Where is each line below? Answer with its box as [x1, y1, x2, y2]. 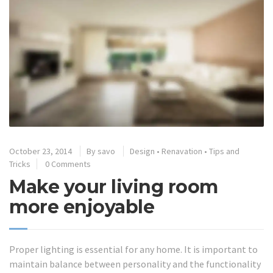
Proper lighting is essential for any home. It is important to [9, 243, 258, 255]
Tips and [209, 145, 239, 157]
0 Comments [45, 158, 91, 169]
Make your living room [9, 175, 218, 198]
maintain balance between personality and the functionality [9, 257, 261, 270]
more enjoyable [9, 195, 154, 218]
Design [130, 145, 155, 157]
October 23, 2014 [9, 145, 72, 157]
